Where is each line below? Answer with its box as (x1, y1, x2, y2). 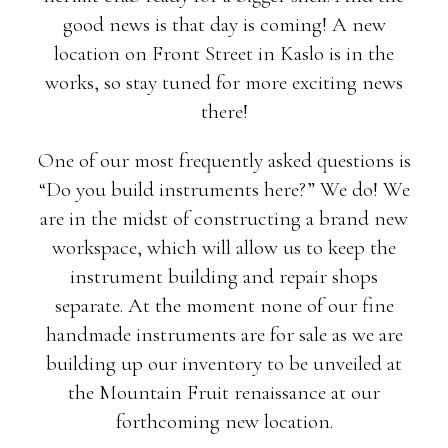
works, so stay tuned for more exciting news (45, 70, 403, 95)
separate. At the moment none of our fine (54, 293, 394, 318)
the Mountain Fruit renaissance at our (68, 380, 380, 405)
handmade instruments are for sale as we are (45, 322, 403, 347)
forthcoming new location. (115, 409, 333, 434)
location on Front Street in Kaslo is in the (54, 41, 394, 66)
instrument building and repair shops (70, 264, 378, 289)
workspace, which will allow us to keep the (52, 235, 396, 260)
